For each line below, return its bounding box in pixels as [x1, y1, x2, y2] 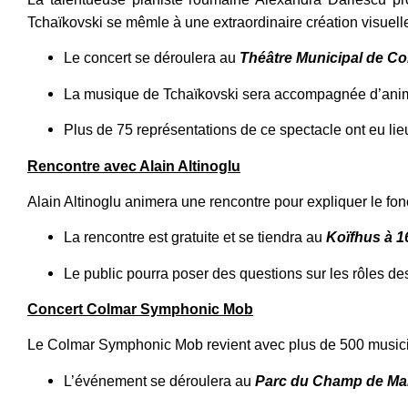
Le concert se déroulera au [64, 50, 240, 66]
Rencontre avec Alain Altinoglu [27, 158, 240, 174]
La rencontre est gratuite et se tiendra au [64, 229, 326, 246]
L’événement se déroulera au [64, 372, 255, 389]
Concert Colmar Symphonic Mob [27, 301, 253, 318]
